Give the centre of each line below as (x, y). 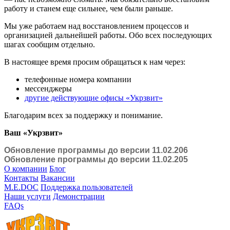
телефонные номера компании (78, 79)
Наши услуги (27, 196)
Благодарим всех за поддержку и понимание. (83, 115)
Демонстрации (79, 196)
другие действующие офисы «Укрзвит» (94, 98)
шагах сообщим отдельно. (50, 44)
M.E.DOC (21, 187)
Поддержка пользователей (87, 187)
